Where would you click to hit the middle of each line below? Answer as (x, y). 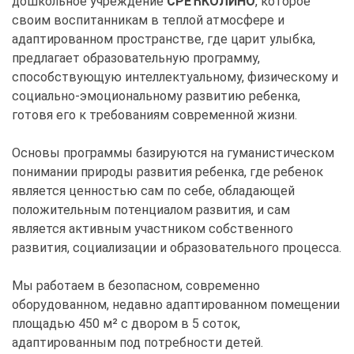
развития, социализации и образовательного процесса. (177, 248)
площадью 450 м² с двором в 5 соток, (126, 324)
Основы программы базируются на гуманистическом (173, 153)
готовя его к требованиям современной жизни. (154, 115)
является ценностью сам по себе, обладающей (153, 191)
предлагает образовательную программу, (136, 58)
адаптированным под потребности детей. (137, 343)
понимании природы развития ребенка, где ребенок (168, 172)
